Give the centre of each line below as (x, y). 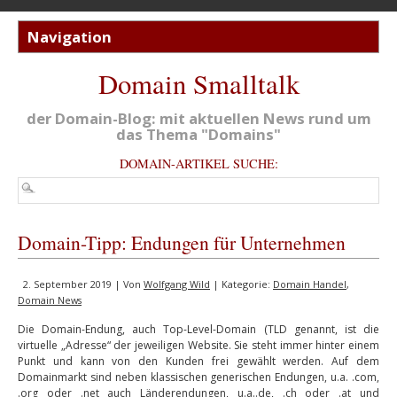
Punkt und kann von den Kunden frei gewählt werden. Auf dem (198, 361)
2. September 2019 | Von (83, 284)
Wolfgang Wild (177, 284)
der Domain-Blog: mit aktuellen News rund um (198, 118)
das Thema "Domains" (198, 134)
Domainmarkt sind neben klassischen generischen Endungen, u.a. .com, (198, 377)
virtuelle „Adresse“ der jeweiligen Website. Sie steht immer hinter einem (198, 345)
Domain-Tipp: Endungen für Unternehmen (182, 242)
